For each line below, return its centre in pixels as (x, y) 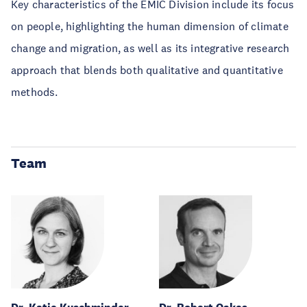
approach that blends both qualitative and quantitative (147, 70)
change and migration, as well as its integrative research (150, 48)
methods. (35, 92)
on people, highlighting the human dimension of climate (150, 26)
